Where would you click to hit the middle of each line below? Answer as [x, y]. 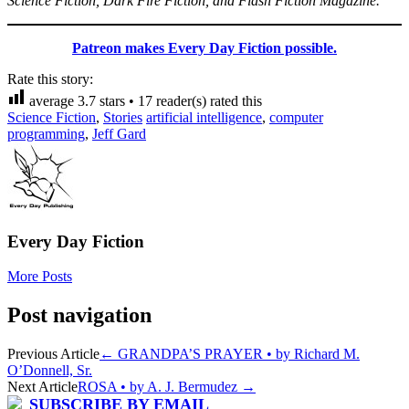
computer [296, 117]
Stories [123, 117]
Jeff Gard [119, 133]
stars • [117, 100]
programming [46, 133]
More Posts [40, 277]
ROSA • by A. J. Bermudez [159, 387]
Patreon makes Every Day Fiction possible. [204, 47]
